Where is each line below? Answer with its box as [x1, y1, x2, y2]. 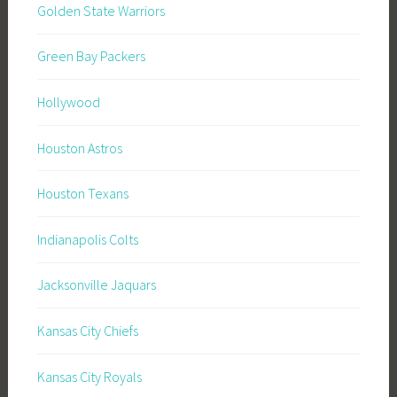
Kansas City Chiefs [36, 322, 138, 340]
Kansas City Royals [36, 367, 142, 385]
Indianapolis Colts [36, 230, 138, 248]
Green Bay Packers [36, 47, 145, 66]
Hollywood [36, 93, 100, 112]
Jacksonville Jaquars [36, 276, 156, 294]
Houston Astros [36, 138, 122, 157]
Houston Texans [36, 184, 128, 203]
